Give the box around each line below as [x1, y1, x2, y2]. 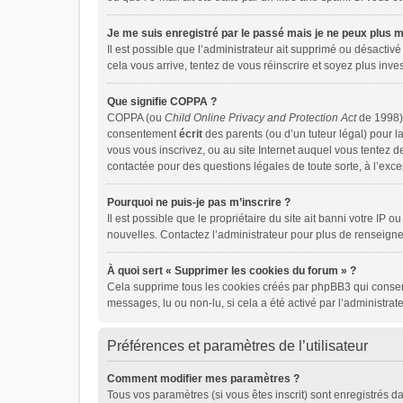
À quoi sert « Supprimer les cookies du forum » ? [107, 264, 356, 277]
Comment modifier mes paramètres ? [107, 372, 300, 385]
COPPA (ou [107, 112, 165, 124]
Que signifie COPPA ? [107, 95, 217, 108]
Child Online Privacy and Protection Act [165, 112, 356, 124]
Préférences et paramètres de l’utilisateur [107, 338, 368, 354]
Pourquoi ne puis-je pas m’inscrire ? [107, 196, 291, 209]
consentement [107, 128, 179, 140]
